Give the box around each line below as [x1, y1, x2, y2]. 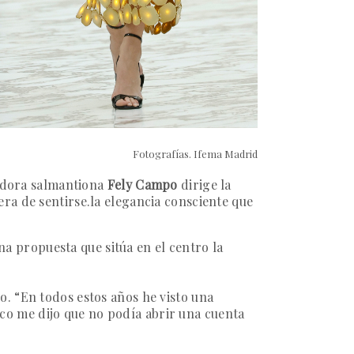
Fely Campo [104, 176, 178, 194]
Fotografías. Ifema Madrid [133, 147, 258, 161]
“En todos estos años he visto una [14, 288, 214, 306]
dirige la [177, 176, 232, 194]
